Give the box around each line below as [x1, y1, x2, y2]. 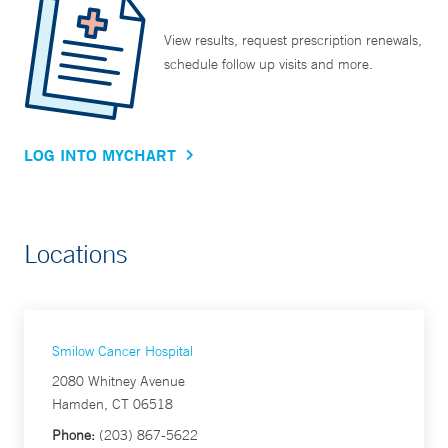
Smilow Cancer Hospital [52, 342, 193, 361]
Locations [24, 238, 128, 270]
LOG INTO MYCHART [24, 144, 176, 166]
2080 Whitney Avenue [52, 372, 185, 391]
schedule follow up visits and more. [164, 55, 373, 74]
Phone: [52, 426, 95, 445]
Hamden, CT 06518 [52, 395, 173, 414]
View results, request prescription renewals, [164, 31, 422, 50]
